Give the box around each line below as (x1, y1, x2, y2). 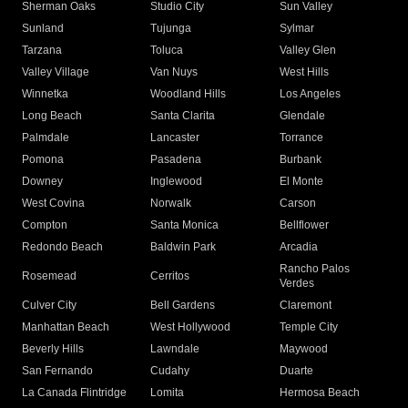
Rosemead (22, 270, 76, 283)
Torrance (279, 131, 323, 145)
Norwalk (150, 197, 192, 210)
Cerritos (150, 270, 190, 283)
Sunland (22, 22, 64, 36)
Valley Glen (279, 44, 336, 57)
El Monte (279, 175, 323, 189)
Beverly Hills (22, 342, 84, 356)
